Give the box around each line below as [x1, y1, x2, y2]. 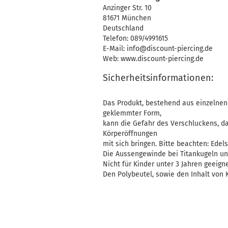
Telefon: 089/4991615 [103, 34, 168, 43]
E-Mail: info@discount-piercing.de [103, 44, 213, 53]
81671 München [103, 14, 151, 22]
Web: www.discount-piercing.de [103, 54, 204, 63]
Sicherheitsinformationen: [103, 72, 213, 83]
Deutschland [103, 24, 144, 33]
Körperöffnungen [103, 129, 176, 138]
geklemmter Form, [103, 109, 178, 118]
